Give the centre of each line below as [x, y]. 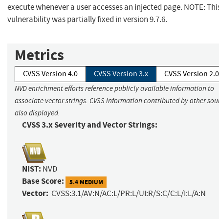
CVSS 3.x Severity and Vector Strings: [90, 125]
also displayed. [37, 113]
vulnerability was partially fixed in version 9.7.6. [87, 20]
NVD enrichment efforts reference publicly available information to [114, 89]
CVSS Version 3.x [121, 74]
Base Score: [43, 181]
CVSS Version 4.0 [50, 74]
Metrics [39, 55]
